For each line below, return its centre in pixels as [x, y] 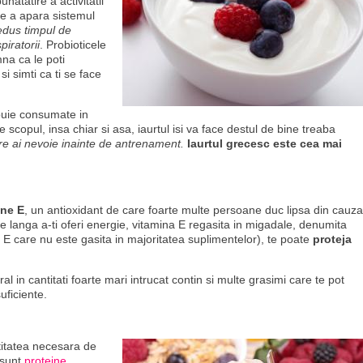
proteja [332, 239]
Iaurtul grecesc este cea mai [265, 143]
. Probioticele [73, 45]
